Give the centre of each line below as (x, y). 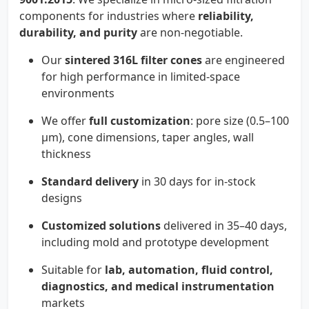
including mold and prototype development (155, 242)
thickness (66, 153)
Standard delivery (90, 181)
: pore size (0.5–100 (240, 120)
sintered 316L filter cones (133, 60)
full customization (140, 120)
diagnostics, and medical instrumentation (158, 286)
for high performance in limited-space (141, 76)
